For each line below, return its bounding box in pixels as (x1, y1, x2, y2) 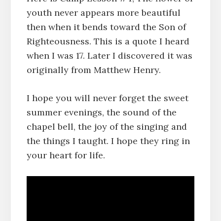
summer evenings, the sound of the (26, 106, 177, 118)
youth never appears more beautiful (26, 6, 181, 18)
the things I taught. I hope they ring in (26, 135, 190, 147)
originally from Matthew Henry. (26, 64, 161, 75)
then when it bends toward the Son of (26, 21, 186, 33)
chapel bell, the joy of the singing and (26, 120, 187, 132)
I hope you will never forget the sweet (26, 92, 188, 104)
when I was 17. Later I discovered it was (26, 49, 192, 61)
